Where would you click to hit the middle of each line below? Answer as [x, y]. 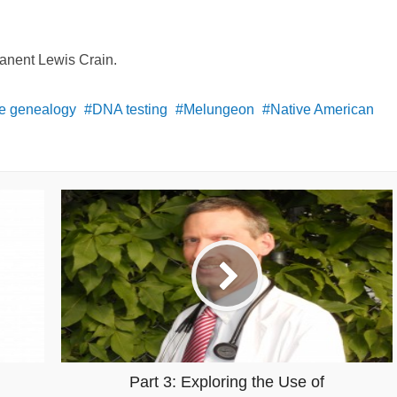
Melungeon [219, 109]
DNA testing [130, 109]
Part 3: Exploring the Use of [226, 381]
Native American [322, 109]
